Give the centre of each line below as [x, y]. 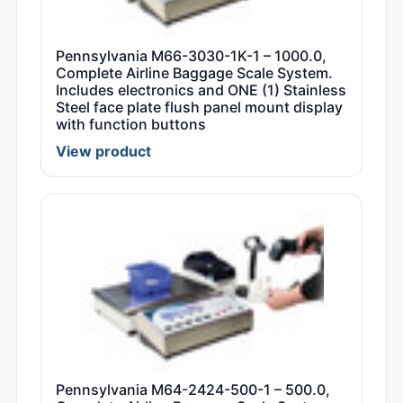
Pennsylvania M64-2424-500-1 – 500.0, [193, 390]
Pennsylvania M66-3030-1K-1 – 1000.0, [191, 56]
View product [103, 152]
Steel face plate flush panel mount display [199, 107]
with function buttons [131, 125]
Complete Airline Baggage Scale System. [194, 73]
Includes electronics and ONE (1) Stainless [201, 90]
